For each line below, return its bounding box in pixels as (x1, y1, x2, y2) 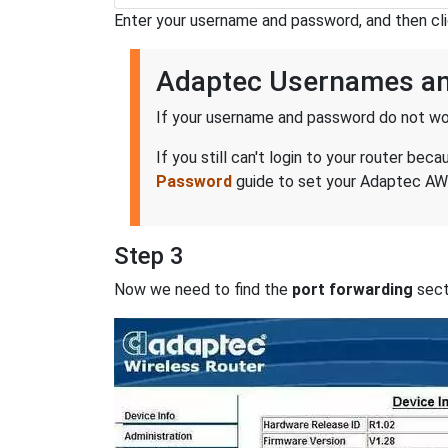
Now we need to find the (114, 280, 292, 300)
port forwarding (292, 280, 413, 300)
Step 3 (114, 242, 184, 271)
